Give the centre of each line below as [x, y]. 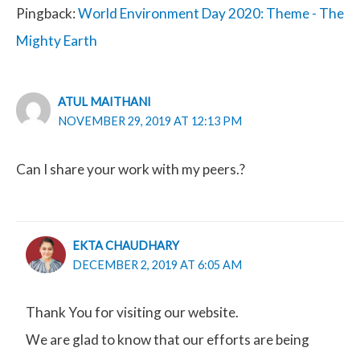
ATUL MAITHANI [104, 102]
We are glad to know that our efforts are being [167, 340]
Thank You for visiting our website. [132, 313]
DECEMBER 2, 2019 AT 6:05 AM [157, 264]
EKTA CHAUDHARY [126, 245]
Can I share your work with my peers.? [131, 169]
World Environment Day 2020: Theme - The [211, 13]
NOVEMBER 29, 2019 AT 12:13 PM [149, 121]
